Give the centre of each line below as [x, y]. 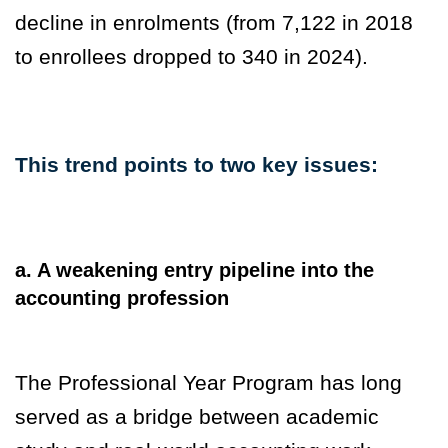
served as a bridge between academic [197, 417]
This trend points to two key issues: [196, 165]
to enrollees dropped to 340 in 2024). [191, 57]
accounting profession [122, 298]
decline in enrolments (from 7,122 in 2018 [214, 23]
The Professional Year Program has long [208, 383]
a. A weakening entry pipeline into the [194, 270]
